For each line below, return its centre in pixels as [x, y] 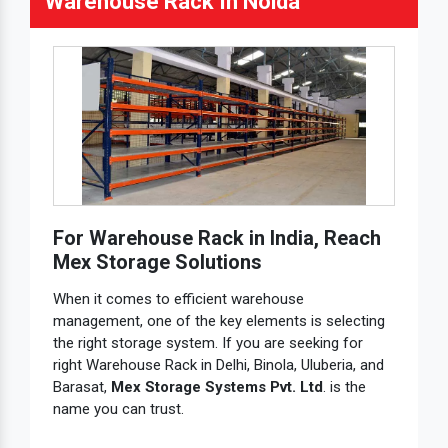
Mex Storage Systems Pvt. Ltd [217, 387]
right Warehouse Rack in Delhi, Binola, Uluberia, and [218, 365]
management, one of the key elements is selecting [219, 321]
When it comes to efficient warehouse [178, 299]
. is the [344, 387]
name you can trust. [118, 409]
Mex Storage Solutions [157, 262]
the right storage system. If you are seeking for [208, 343]
